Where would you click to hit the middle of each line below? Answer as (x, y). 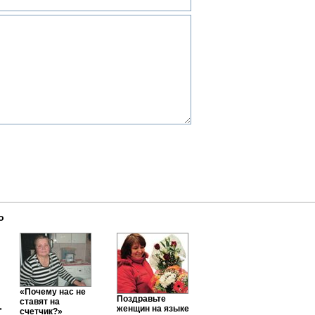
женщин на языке (153, 309)
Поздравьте (141, 299)
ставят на (40, 302)
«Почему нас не (53, 292)
